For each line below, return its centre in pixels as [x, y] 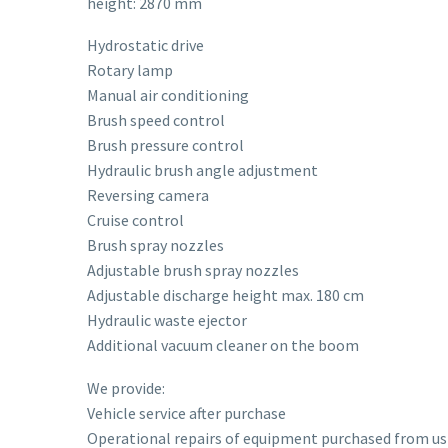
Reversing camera [148, 195]
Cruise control [135, 220]
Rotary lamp [130, 70]
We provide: [126, 387]
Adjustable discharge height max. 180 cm [225, 295]
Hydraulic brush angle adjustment [202, 170]
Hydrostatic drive [145, 45]
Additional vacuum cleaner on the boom [223, 345]
